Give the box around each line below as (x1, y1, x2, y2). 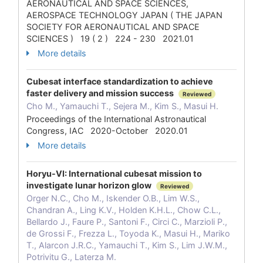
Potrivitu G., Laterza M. (26, 252, 116, 262)
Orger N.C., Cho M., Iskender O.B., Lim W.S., (26, 193, 200, 203)
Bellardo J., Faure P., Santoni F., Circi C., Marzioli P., (26, 217, 227, 227)
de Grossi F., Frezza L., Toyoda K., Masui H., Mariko (26, 228, 230, 238)
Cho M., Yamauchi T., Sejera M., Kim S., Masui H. (26, 101, 218, 111)
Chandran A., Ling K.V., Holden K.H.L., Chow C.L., (26, 205, 221, 215)
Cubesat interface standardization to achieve (26, 76, 213, 86)
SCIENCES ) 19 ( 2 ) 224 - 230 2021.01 (26, 33, 194, 43)
